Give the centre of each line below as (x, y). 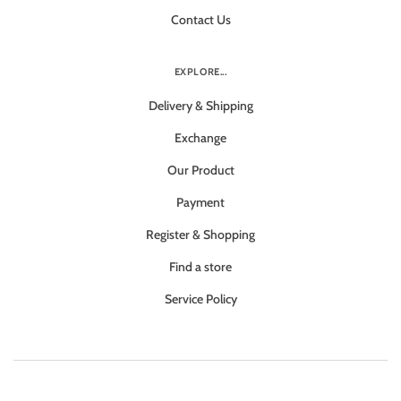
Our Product (200, 170)
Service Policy (200, 299)
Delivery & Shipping (200, 106)
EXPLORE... (200, 72)
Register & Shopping (200, 235)
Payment (200, 202)
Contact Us (200, 20)
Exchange (200, 138)
